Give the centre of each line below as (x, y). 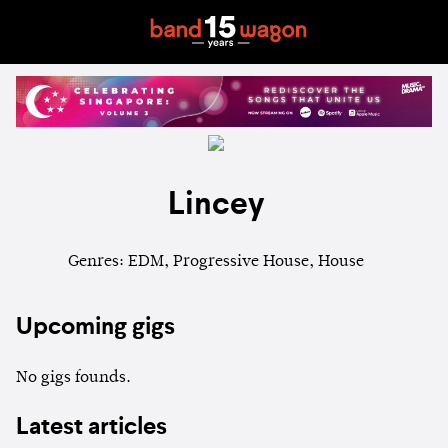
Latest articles (91, 428)
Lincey (216, 204)
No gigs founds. (73, 378)
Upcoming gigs (95, 328)
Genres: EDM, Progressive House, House (216, 262)
